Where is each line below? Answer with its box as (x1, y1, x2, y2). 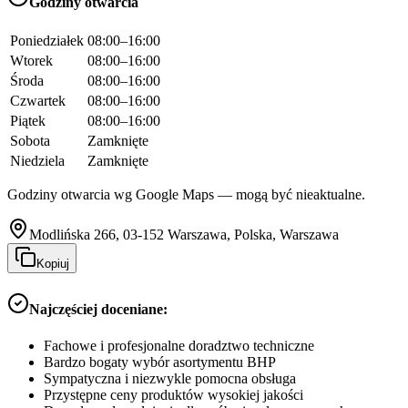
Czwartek (10, 93, 66, 109)
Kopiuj (36, 257, 69, 271)
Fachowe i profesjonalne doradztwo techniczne (44, 337, 314, 353)
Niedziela (10, 153, 65, 169)
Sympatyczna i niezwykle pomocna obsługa (44, 370, 296, 386)
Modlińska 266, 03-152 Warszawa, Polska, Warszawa (29, 227, 339, 243)
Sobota (10, 133, 50, 149)
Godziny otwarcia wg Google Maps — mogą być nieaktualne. (7, 187, 365, 203)
